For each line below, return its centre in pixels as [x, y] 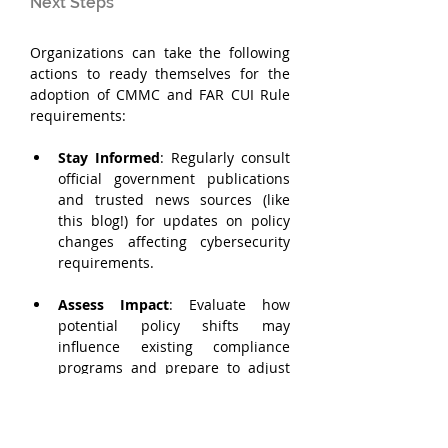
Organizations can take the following [160, 52]
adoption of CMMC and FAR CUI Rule [160, 94]
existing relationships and [174, 409]
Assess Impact [113, 304]
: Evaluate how [229, 304]
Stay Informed [109, 157]
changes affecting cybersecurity [174, 241]
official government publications [174, 178]
